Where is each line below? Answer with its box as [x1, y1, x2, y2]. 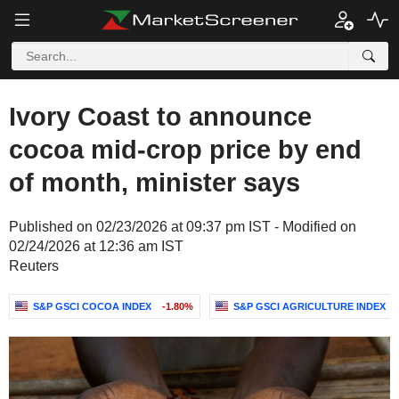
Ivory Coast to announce [9, 102, 312, 131]
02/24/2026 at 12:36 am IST [9, 239, 183, 254]
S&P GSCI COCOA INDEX [33, 301, 151, 312]
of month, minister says [9, 168, 300, 197]
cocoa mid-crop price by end [9, 135, 362, 164]
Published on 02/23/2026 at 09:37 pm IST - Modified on [9, 219, 356, 234]
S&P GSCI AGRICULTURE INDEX [233, 301, 386, 312]
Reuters [9, 258, 59, 273]
